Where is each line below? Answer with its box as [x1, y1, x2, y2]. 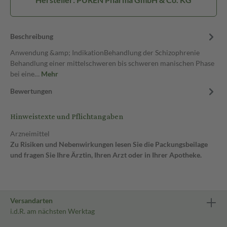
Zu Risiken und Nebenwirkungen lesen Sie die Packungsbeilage [10, 140, 208, 148]
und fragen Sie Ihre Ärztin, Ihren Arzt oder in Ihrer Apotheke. [10, 150, 202, 159]
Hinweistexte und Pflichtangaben [10, 109, 123, 124]
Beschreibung [10, 32, 53, 41]
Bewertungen [10, 87, 52, 95]
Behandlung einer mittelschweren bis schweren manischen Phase [10, 59, 214, 67]
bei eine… [10, 69, 41, 78]
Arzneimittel [10, 129, 50, 138]
